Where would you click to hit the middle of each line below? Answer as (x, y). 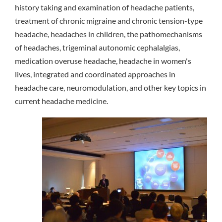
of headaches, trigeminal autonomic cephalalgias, (97, 47)
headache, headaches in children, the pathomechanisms (109, 34)
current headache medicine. (61, 101)
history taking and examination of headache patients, (105, 7)
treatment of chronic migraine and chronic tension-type (109, 20)
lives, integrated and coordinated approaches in (95, 74)
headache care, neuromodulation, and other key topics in (111, 87)
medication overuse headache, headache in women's (103, 60)
